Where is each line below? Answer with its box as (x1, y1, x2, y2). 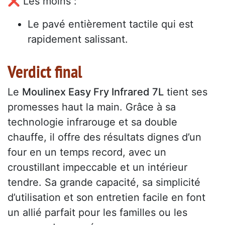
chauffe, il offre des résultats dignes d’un (8, 131, 201, 143)
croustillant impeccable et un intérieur (8, 161, 187, 173)
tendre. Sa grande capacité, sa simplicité (8, 176, 200, 188)
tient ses (164, 85, 207, 98)
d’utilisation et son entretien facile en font (8, 191, 205, 203)
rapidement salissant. (28, 33, 128, 45)
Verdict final (8, 59, 82, 83)
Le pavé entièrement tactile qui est (28, 18, 193, 30)
